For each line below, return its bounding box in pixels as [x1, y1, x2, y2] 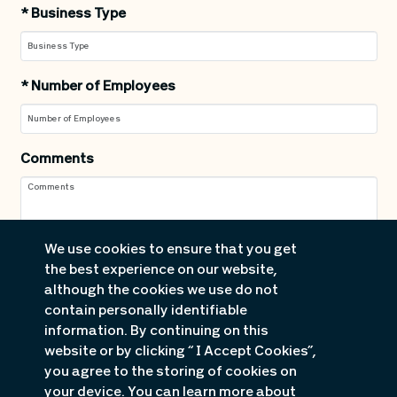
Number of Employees [27, 80, 175, 95]
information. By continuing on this [44, 324, 269, 339]
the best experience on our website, [44, 263, 276, 277]
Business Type [27, 7, 126, 22]
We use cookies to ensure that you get [44, 243, 297, 257]
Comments [19, 152, 94, 167]
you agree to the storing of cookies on [44, 365, 297, 379]
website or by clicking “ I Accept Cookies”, [44, 345, 315, 359]
